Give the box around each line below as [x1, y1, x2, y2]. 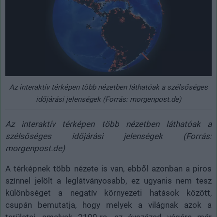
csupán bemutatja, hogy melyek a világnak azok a [5, 200, 212, 210]
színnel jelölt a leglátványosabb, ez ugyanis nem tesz [5, 175, 212, 186]
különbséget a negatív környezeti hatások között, [5, 187, 212, 198]
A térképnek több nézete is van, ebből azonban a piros [5, 163, 212, 173]
